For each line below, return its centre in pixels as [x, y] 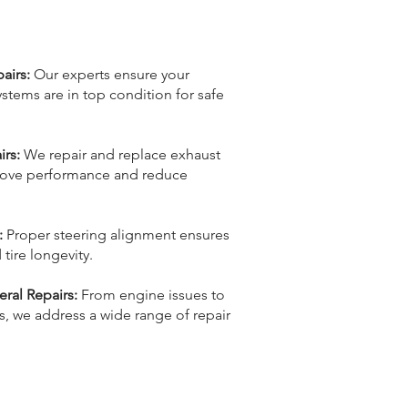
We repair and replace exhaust [120, 154]
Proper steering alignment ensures [116, 235]
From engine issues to [151, 295]
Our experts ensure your [112, 74]
